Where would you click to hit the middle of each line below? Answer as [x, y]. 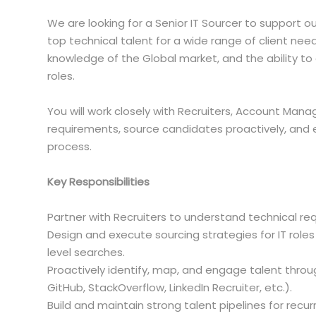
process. [69, 146]
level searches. [86, 252]
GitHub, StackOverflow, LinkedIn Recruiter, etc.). [170, 287]
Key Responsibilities [98, 182]
